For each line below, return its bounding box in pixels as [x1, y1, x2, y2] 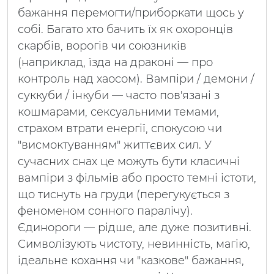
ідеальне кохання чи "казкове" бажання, [18, 254, 244, 267]
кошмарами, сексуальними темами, [18, 105, 219, 119]
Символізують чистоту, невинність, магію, [18, 237, 250, 251]
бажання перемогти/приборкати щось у [18, 6, 244, 20]
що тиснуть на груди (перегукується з [18, 188, 229, 201]
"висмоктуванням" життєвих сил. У [18, 138, 212, 152]
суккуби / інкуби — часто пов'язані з [18, 89, 220, 102]
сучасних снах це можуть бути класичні [18, 155, 240, 168]
